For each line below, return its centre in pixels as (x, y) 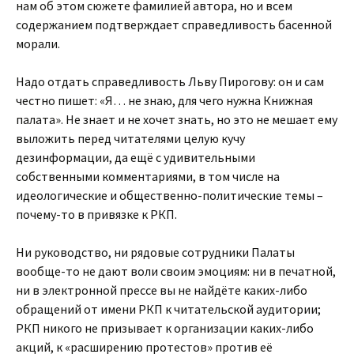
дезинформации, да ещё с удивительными (136, 157)
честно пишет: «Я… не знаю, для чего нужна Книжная (164, 100)
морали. (38, 43)
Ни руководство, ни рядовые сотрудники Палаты (155, 252)
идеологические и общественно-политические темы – (169, 195)
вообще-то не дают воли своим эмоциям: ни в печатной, (176, 271)
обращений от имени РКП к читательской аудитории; (168, 309)
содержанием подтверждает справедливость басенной (174, 24)
